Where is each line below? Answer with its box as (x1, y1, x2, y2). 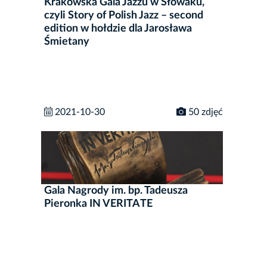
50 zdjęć (186, 107, 223, 117)
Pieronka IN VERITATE (44, 198, 153, 209)
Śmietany (44, 36, 89, 47)
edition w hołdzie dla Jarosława (44, 23, 192, 34)
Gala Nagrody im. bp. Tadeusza (44, 185, 188, 196)
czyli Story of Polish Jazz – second (44, 10, 203, 21)
